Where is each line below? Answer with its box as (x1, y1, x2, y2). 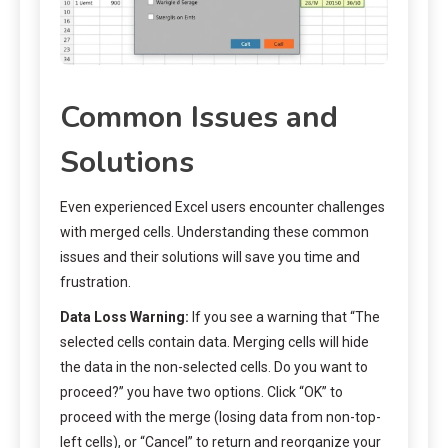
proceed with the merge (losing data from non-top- (60, 408, 381, 425)
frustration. (60, 273, 131, 290)
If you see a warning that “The (189, 308, 380, 325)
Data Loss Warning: (60, 308, 189, 325)
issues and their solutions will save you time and (60, 248, 360, 265)
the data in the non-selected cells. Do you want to (60, 358, 368, 375)
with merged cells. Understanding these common (60, 223, 369, 240)
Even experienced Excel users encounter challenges (60, 198, 385, 215)
